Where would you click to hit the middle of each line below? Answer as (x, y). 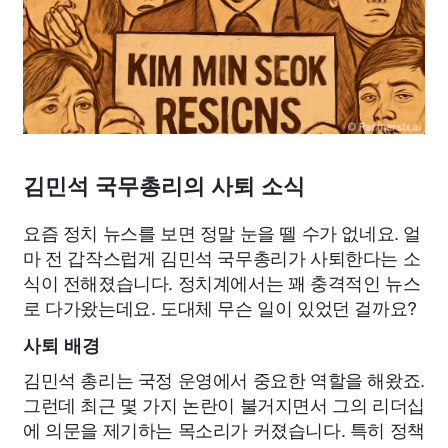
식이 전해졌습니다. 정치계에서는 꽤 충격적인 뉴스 (222, 282)
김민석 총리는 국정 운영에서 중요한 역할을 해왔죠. (224, 379)
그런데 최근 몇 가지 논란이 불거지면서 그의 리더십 (224, 404)
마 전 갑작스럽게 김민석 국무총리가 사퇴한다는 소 (222, 257)
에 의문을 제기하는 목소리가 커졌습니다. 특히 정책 (224, 429)
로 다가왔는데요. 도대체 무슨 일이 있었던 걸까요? (220, 307)
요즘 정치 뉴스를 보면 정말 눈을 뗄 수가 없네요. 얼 (222, 232)
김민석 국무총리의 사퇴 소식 (164, 187)
